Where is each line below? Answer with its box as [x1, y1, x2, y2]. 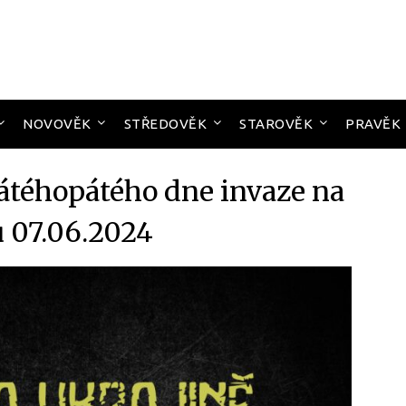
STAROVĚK [239, 116, 313, 131]
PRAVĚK [345, 116, 401, 131]
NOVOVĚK [23, 116, 92, 131]
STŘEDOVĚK [123, 116, 207, 131]
